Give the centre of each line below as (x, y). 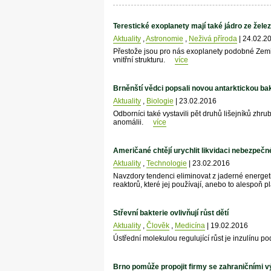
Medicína (190, 226)
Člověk (158, 226)
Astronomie (164, 39)
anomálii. (129, 122)
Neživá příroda (213, 39)
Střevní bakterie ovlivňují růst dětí (171, 213)
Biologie (160, 101)
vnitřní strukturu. (140, 60)
